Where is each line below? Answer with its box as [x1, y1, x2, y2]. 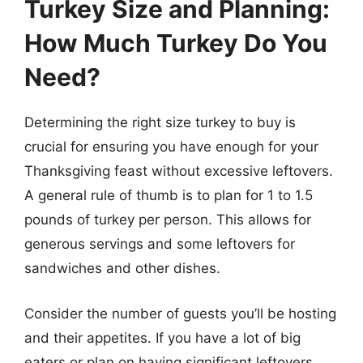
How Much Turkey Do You [24, 28, 327, 58]
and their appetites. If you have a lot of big [24, 329, 301, 346]
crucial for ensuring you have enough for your [24, 139, 318, 155]
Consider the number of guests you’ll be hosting [24, 305, 336, 322]
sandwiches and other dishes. [24, 260, 220, 276]
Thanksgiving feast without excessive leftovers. [24, 163, 333, 179]
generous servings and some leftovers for [24, 236, 295, 252]
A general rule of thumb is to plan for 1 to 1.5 [24, 187, 313, 203]
